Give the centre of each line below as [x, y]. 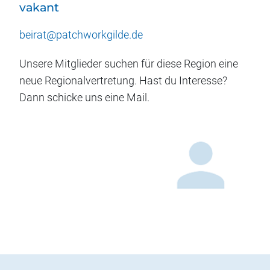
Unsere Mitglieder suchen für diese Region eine [129, 64]
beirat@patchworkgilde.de [81, 35]
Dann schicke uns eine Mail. [84, 98]
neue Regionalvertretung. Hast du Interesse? [123, 81]
